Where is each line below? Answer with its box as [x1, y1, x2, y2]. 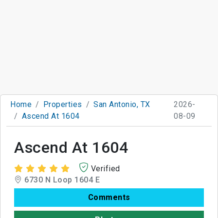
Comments [88, 192, 130, 202]
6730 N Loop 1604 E [22, 175, 100, 184]
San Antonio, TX [93, 99, 150, 109]
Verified [91, 163, 120, 173]
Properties [43, 99, 82, 109]
